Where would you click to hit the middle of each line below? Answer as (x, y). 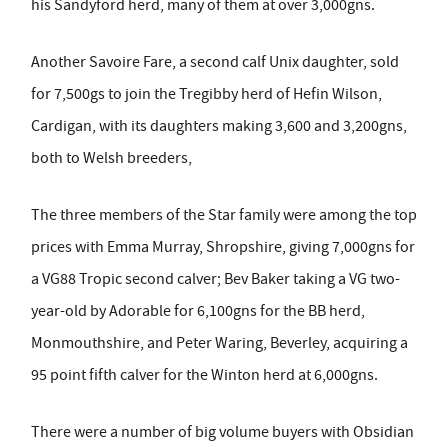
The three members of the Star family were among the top (224, 214)
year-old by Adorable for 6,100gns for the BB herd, (198, 310)
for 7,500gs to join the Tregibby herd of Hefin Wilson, (206, 93)
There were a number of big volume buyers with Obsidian (222, 431)
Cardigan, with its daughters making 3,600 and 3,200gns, (219, 125)
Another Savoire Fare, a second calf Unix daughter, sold (215, 61)
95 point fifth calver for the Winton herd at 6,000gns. (204, 374)
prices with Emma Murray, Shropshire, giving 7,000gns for (223, 246)
